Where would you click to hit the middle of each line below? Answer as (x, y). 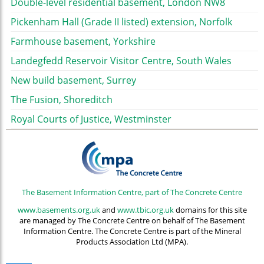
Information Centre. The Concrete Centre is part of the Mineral (132, 231)
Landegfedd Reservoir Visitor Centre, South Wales (121, 61)
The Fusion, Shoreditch (62, 100)
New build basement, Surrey (73, 80)
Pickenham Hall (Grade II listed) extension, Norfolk (121, 22)
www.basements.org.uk (59, 210)
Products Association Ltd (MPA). (132, 242)
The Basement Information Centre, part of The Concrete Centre (132, 192)
